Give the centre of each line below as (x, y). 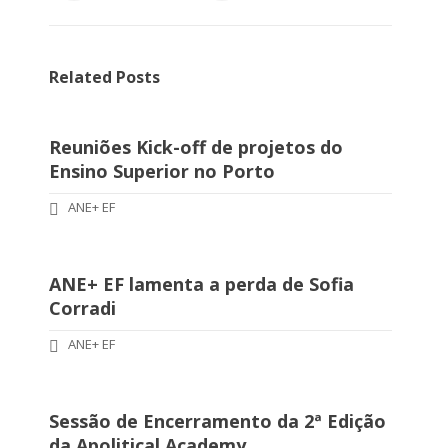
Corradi (82, 308)
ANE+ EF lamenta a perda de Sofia (201, 284)
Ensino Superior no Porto (162, 171)
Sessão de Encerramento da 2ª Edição (217, 421)
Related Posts (104, 77)
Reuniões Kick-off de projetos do (196, 147)
